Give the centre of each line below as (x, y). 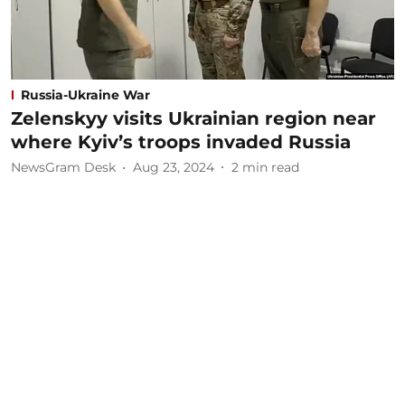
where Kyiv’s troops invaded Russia (181, 141)
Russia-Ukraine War (85, 94)
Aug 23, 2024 (174, 167)
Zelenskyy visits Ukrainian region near (193, 118)
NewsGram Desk (63, 167)
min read (271, 167)
